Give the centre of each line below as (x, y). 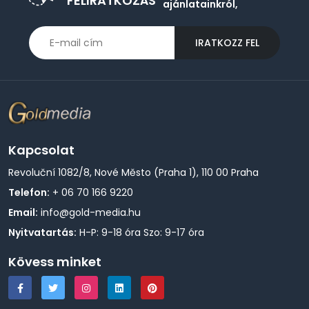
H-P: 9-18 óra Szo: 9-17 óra (140, 233)
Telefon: (29, 193)
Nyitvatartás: (42, 233)
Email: (23, 213)
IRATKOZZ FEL (227, 42)
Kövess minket (55, 262)
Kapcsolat (41, 150)
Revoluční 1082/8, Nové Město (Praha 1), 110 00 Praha (133, 173)
